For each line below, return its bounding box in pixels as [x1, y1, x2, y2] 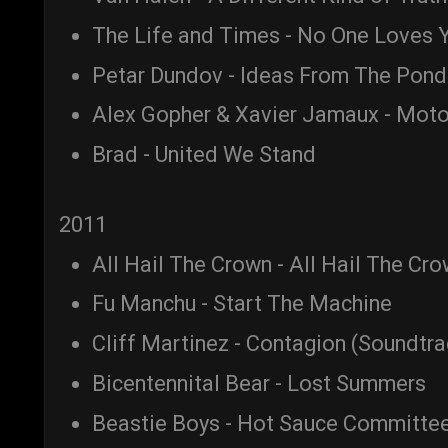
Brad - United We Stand [92, 142, 316, 168]
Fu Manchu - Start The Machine [92, 291, 392, 317]
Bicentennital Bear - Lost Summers [92, 370, 426, 396]
